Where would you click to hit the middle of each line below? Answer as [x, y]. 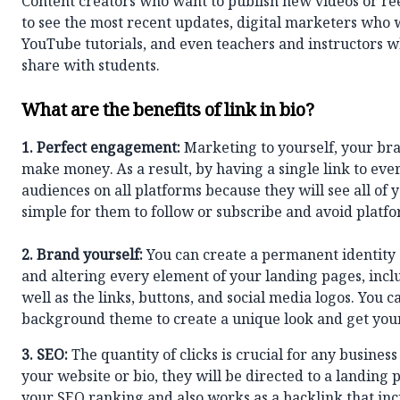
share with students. [91, 67]
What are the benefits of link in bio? [168, 112]
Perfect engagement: [108, 150]
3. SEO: [45, 357]
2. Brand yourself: [82, 257]
